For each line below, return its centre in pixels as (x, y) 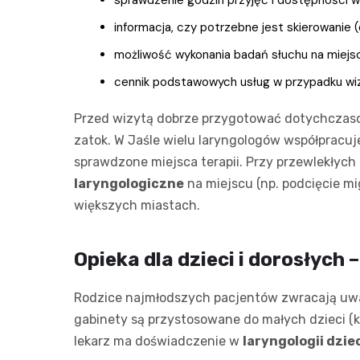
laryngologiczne (129, 183)
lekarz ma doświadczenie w (158, 341)
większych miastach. (137, 205)
